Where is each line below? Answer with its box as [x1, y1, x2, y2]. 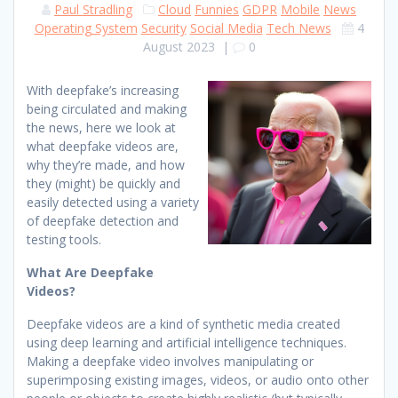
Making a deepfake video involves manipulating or [27, 352, 314, 370]
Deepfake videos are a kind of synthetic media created [27, 314, 340, 332]
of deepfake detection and [27, 211, 179, 229]
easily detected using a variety [27, 193, 199, 211]
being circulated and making [27, 99, 187, 117]
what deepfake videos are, [27, 137, 179, 155]
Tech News [266, 19, 331, 36]
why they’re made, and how [27, 155, 185, 173]
